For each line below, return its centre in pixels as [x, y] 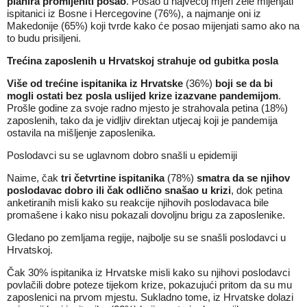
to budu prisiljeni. [44, 38]
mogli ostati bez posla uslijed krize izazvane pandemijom [143, 96]
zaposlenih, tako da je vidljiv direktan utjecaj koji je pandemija [142, 120]
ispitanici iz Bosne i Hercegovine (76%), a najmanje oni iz [134, 13]
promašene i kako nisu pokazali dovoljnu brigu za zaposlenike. [146, 215]
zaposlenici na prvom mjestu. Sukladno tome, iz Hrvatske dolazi [150, 297]
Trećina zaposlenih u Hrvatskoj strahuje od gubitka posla [143, 61]
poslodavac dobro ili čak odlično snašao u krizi [119, 190]
